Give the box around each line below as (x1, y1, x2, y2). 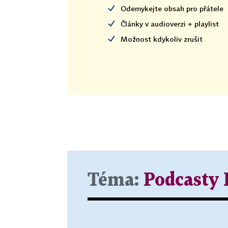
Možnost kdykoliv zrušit (121, 34, 203, 43)
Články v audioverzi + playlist (121, 19, 219, 28)
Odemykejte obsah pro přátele (121, 4, 223, 13)
